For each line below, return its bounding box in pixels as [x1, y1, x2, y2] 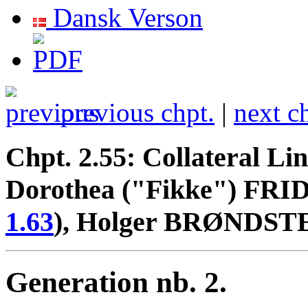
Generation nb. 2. [5, 266, 227, 299]
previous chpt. [54, 97, 214, 127]
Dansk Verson [46, 2, 203, 32]
